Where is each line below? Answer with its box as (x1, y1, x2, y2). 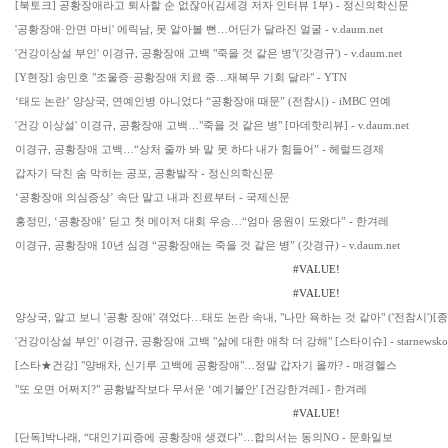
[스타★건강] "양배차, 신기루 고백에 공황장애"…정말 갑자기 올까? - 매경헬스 (15, 359, 397, 371)
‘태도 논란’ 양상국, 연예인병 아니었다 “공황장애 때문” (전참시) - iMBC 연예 (15, 95, 391, 107)
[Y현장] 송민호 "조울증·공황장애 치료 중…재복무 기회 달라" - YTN (15, 71, 347, 83)
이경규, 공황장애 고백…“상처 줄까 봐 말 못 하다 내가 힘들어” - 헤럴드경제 (15, 143, 384, 155)
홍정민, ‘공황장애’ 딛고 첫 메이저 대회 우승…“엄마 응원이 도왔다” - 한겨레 (15, 215, 389, 227)
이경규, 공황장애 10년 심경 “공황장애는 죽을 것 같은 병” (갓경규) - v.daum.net (15, 239, 400, 251)
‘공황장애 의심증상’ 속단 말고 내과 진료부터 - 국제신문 (15, 191, 290, 203)
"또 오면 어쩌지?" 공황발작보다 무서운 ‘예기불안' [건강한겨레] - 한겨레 (15, 383, 367, 395)
